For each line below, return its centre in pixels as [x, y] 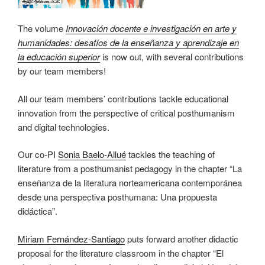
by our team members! [62, 71]
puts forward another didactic [182, 238]
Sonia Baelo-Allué [92, 154]
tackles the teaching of [170, 154]
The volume [42, 28]
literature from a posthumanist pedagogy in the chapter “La [130, 169]
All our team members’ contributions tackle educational [123, 98]
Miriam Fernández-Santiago [71, 238]
